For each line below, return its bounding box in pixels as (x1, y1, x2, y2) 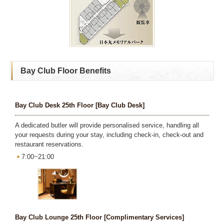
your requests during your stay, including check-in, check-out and (15, 130, 203, 138)
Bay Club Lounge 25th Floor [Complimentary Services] (15, 213, 184, 221)
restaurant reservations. (15, 140, 83, 148)
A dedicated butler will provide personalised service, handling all (15, 121, 199, 129)
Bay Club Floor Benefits (20, 66, 111, 75)
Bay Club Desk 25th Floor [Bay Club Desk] (15, 101, 144, 109)
